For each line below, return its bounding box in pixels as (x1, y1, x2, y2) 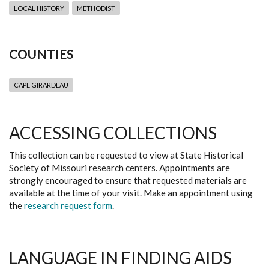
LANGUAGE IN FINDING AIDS (9, 247, 232, 268)
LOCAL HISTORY (14, 4, 64, 12)
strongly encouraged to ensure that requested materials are (9, 175, 247, 186)
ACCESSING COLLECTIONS (9, 122, 217, 143)
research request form (24, 200, 112, 211)
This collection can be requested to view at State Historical (9, 150, 243, 160)
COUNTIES (9, 46, 73, 61)
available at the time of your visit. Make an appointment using (9, 187, 253, 198)
